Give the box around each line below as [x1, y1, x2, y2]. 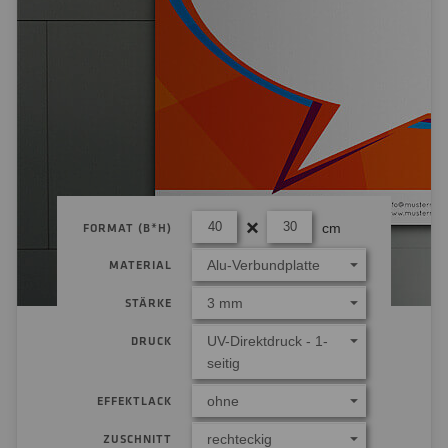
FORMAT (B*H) [83, 221, 172, 236]
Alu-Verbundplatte [207, 257, 320, 273]
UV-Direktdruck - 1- [207, 333, 328, 349]
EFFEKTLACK [97, 394, 172, 409]
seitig [207, 355, 240, 371]
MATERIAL [109, 258, 172, 273]
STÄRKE [125, 296, 172, 311]
